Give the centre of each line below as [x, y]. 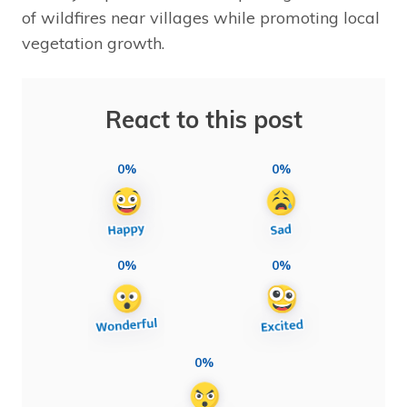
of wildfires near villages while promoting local [201, 17]
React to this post [203, 119]
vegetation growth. [93, 43]
